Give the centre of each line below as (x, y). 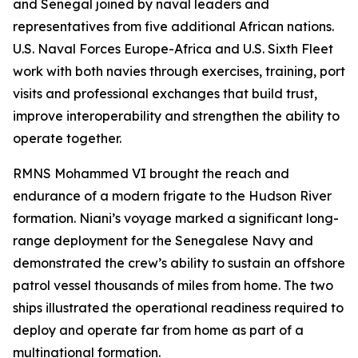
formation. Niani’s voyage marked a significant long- (176, 218)
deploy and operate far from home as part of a (158, 330)
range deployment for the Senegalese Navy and (163, 241)
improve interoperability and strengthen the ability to (176, 116)
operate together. (67, 138)
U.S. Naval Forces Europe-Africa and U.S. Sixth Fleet (173, 49)
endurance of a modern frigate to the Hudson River (172, 196)
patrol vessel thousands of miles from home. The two (173, 285)
